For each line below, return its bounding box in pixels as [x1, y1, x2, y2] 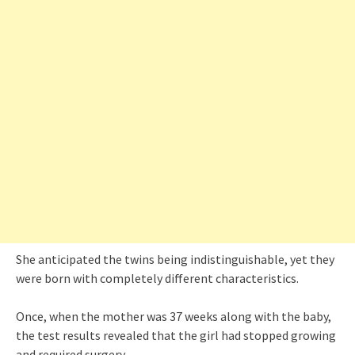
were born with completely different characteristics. [16, 269, 299, 286]
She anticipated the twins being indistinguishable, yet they [16, 250, 334, 267]
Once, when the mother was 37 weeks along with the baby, [16, 307, 331, 324]
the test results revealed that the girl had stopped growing [16, 326, 336, 343]
